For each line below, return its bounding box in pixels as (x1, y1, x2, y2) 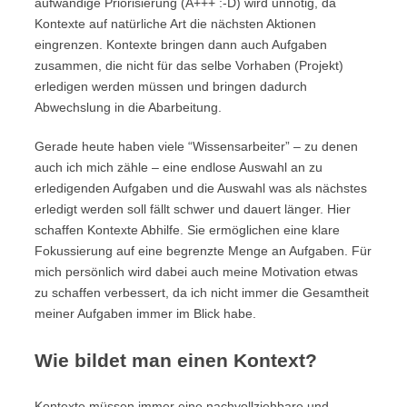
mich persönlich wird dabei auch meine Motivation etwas (35, 264, 358, 279)
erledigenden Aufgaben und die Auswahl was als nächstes (35, 181, 367, 195)
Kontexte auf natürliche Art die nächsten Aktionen (35, 16, 316, 31)
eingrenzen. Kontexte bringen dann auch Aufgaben (35, 37, 327, 52)
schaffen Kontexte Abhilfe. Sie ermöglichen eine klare (35, 223, 340, 237)
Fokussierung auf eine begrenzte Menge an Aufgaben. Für (35, 243, 372, 258)
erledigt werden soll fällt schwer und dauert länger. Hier (35, 202, 351, 216)
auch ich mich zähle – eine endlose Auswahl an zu (35, 160, 323, 174)
